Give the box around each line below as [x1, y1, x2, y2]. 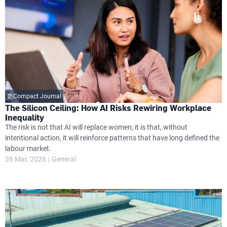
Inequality [5, 111, 44, 123]
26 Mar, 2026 [5, 155, 46, 163]
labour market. [5, 144, 51, 153]
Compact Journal [13, 93, 61, 100]
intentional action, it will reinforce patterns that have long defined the [5, 134, 219, 142]
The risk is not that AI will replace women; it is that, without [5, 123, 187, 131]
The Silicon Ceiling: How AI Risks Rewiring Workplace [5, 102, 211, 113]
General [52, 155, 76, 163]
